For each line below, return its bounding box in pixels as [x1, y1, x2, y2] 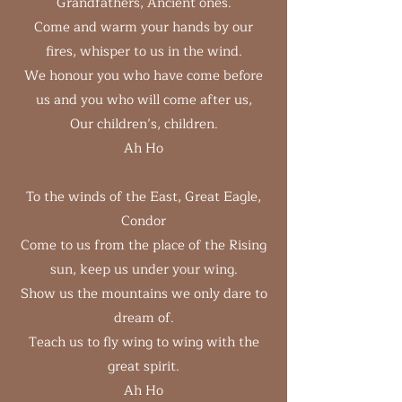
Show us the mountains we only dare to [20, 283, 267, 305]
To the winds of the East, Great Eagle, [26, 186, 261, 208]
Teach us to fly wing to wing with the [28, 331, 259, 354]
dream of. [113, 307, 174, 329]
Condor [121, 210, 166, 232]
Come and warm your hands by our [34, 16, 253, 39]
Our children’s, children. [69, 113, 218, 135]
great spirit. [108, 355, 179, 378]
